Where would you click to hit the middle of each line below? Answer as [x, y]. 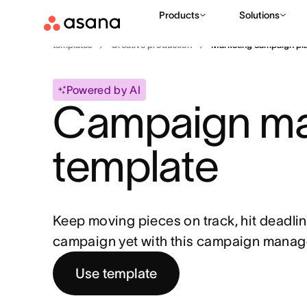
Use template [116, 273]
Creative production [151, 45]
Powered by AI [103, 90]
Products [179, 15]
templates [72, 45]
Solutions [259, 15]
